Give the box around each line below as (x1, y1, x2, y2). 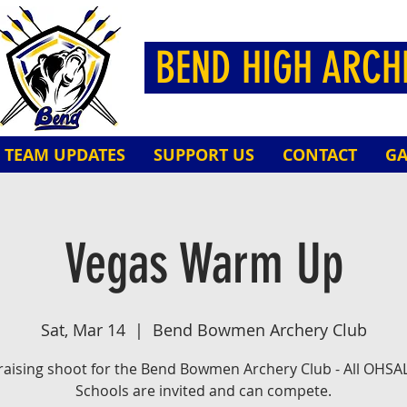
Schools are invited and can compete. (75, 381, 332, 401)
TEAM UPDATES (5, 144, 125, 166)
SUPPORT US (154, 144, 254, 166)
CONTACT (283, 144, 357, 166)
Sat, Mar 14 (40, 319, 125, 341)
